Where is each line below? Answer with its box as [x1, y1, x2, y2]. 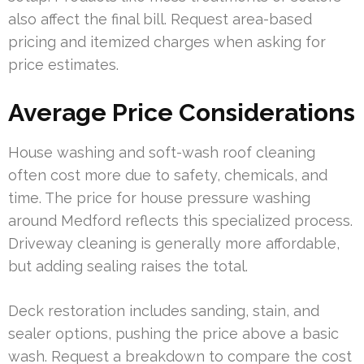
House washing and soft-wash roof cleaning [8, 143, 315, 161]
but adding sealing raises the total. [8, 257, 248, 275]
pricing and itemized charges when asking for [8, 32, 326, 50]
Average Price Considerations [8, 97, 355, 127]
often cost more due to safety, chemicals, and [8, 166, 327, 184]
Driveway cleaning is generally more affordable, [8, 234, 340, 252]
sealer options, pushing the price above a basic [8, 324, 339, 342]
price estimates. [8, 55, 119, 73]
